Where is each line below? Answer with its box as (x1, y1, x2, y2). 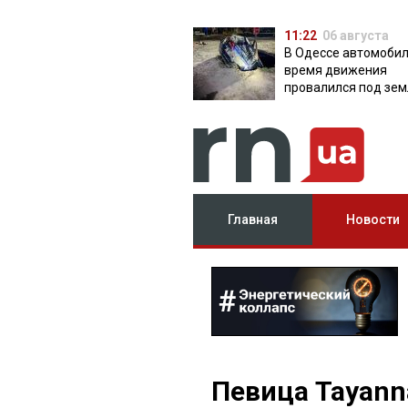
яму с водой (284, 97, 356, 112)
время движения (284, 63, 387, 77)
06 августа (322, 28, 389, 43)
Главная (228, 212, 279, 227)
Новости (345, 212, 400, 227)
